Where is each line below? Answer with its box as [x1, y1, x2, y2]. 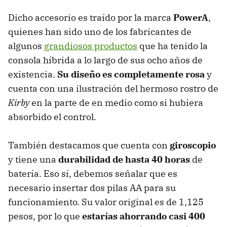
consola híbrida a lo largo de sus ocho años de [8, 54, 203, 66]
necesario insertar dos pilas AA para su [8, 182, 176, 194]
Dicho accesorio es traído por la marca [8, 12, 173, 24]
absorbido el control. [8, 111, 96, 123]
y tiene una [8, 154, 58, 166]
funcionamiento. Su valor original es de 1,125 [8, 196, 204, 208]
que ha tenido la [137, 40, 208, 52]
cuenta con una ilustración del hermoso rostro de [8, 83, 218, 95]
